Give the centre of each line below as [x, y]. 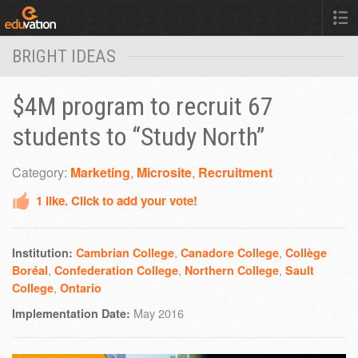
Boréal [30, 270]
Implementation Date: [71, 314]
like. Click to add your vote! [121, 200]
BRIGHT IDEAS [64, 56]
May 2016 [157, 313]
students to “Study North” [138, 136]
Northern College [232, 270]
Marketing [100, 172]
